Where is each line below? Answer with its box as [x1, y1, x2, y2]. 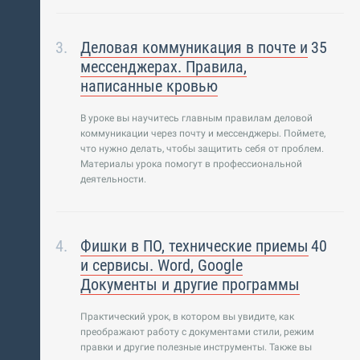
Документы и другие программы [80, 275, 300, 294]
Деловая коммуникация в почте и [80, 38, 308, 57]
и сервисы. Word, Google [80, 256, 243, 275]
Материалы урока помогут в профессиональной [80, 158, 302, 170]
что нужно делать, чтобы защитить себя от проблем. [80, 143, 324, 154]
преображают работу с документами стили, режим [80, 326, 314, 337]
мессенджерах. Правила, [80, 57, 247, 76]
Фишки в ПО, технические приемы [80, 236, 309, 256]
